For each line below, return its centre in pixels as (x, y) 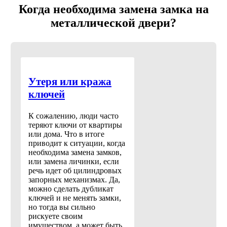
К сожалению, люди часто (73, 116)
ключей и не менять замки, (75, 198)
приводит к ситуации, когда (77, 143)
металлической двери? (113, 23)
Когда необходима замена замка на (113, 9)
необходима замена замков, (75, 153)
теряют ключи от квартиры (75, 125)
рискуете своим (55, 216)
